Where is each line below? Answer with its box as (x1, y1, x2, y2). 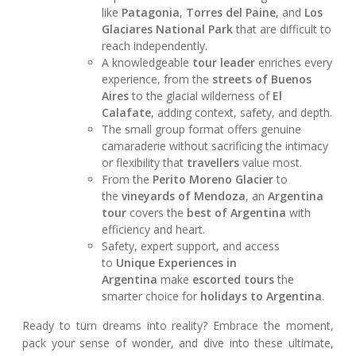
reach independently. (102, 37, 208, 53)
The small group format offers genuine (102, 121, 302, 137)
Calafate (102, 104, 152, 120)
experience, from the (102, 71, 213, 87)
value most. (239, 154, 303, 170)
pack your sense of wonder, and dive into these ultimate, (22, 335, 334, 350)
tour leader (192, 54, 256, 70)
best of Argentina (187, 204, 287, 220)
